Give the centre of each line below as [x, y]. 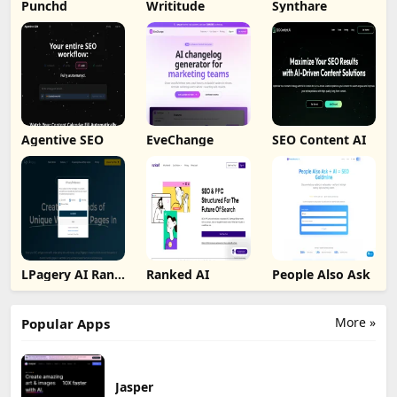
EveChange [180, 140]
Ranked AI [178, 274]
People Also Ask [321, 274]
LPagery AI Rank [72, 274]
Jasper [134, 386]
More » [355, 322]
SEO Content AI [319, 140]
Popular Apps [66, 323]
